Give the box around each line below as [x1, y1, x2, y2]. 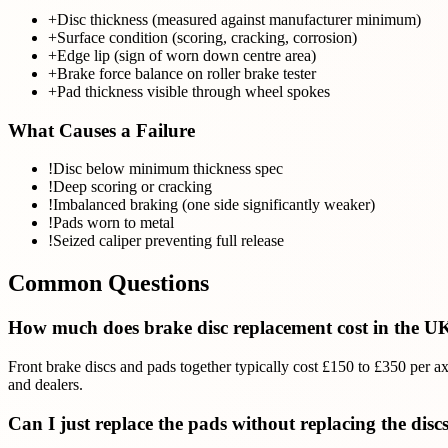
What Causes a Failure [8, 119, 195, 141]
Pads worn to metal [53, 214, 174, 232]
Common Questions [8, 270, 209, 297]
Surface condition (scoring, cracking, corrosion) [57, 29, 357, 46]
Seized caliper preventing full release [53, 232, 284, 250]
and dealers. [8, 375, 83, 393]
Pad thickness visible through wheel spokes [57, 83, 330, 100]
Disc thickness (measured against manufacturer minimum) [57, 11, 421, 28]
